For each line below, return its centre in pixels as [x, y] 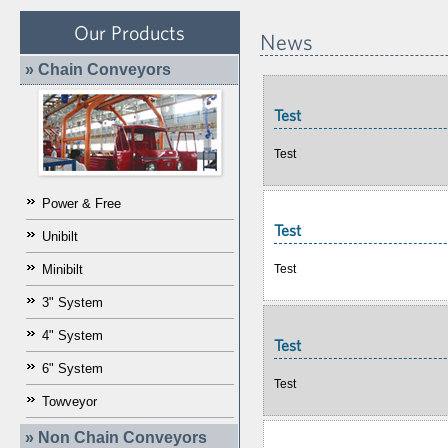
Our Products [129, 32]
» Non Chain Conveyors [116, 437]
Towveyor [69, 401]
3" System [72, 302]
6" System [72, 368]
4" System [72, 335]
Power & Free [81, 203]
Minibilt [62, 269]
